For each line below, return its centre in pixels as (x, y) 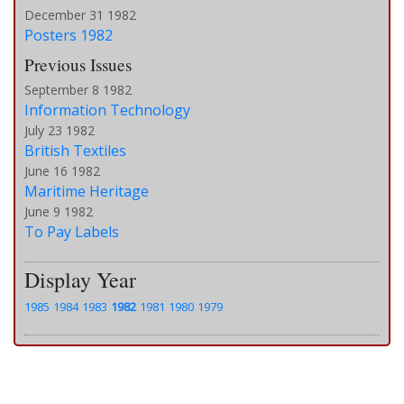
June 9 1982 (59, 211)
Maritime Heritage (87, 191)
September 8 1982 (78, 89)
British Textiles (75, 150)
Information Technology (107, 110)
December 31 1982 (80, 14)
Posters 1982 (69, 35)
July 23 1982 (60, 130)
